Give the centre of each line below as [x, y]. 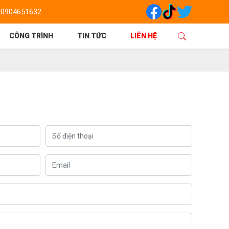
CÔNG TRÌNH [31, 36]
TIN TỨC [91, 36]
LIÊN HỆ [143, 36]
